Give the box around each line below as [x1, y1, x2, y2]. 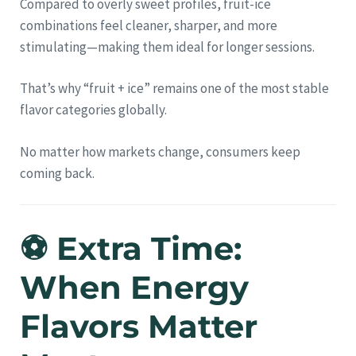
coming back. [20, 164, 95, 182]
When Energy [20, 268, 249, 308]
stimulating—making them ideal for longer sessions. [20, 37, 315, 56]
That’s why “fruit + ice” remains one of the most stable [20, 79, 329, 98]
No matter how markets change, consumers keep [20, 142, 300, 161]
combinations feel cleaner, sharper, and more [20, 16, 277, 34]
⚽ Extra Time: [20, 229, 242, 269]
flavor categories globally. [20, 101, 167, 119]
